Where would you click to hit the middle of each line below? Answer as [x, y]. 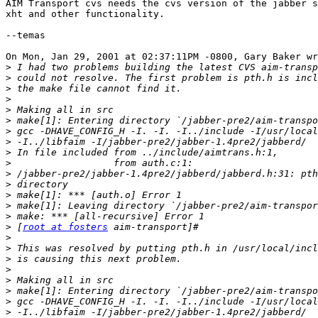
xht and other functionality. [85, 14]
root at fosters [65, 227]
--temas [26, 35]
